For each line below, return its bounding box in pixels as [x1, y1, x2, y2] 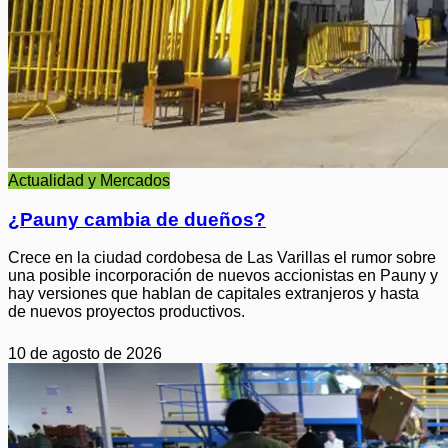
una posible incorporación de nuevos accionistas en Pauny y [8, 267, 438, 285]
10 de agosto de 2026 [8, 345, 162, 363]
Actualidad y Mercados [8, 171, 170, 189]
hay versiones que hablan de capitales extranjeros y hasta [8, 285, 419, 303]
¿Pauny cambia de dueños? [8, 208, 266, 230]
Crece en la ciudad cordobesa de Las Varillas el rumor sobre [8, 249, 436, 267]
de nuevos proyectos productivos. [8, 303, 245, 321]
